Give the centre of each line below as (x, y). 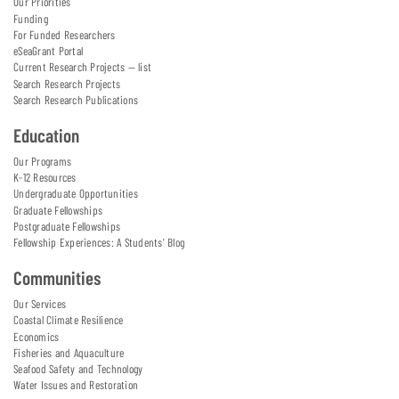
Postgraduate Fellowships (67, 226)
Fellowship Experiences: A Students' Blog (99, 243)
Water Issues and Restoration (76, 385)
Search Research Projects (67, 83)
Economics (37, 336)
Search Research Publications (76, 99)
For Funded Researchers (65, 34)
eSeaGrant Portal (48, 51)
